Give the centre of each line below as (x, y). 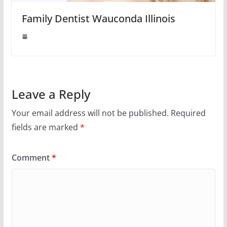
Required (188, 113)
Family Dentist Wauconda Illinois (98, 19)
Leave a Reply (51, 94)
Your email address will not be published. (90, 113)
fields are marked (46, 127)
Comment (31, 158)
